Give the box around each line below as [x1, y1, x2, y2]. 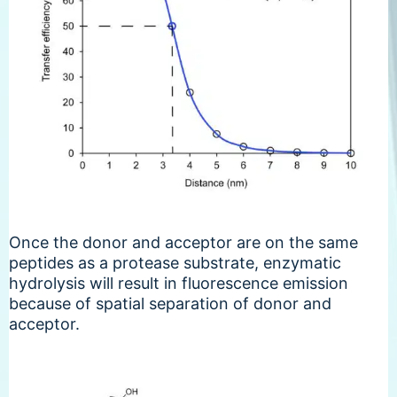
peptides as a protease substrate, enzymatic [9, 253, 341, 272]
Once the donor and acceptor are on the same [9, 232, 358, 252]
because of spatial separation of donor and [9, 293, 331, 313]
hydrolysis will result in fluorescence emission [9, 273, 348, 292]
